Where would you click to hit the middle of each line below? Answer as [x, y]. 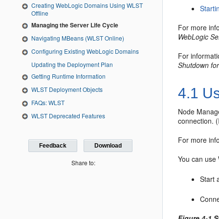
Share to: [84, 162]
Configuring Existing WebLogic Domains [85, 51]
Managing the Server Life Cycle [75, 25]
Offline [40, 13]
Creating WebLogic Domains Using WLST [87, 5]
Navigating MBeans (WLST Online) [78, 38]
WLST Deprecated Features [68, 115]
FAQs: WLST [48, 102]
